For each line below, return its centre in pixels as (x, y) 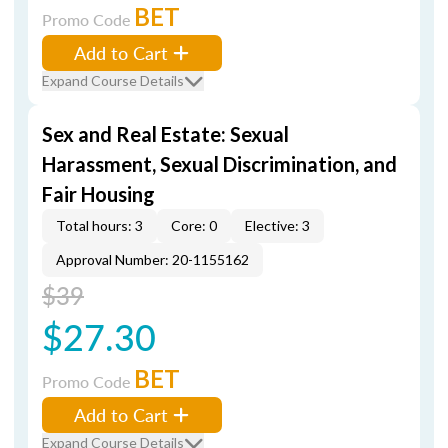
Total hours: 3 (99, 225)
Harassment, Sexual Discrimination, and (219, 164)
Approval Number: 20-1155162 (152, 259)
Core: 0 (194, 225)
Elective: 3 (277, 225)
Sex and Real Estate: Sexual (165, 134)
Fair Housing (98, 194)
